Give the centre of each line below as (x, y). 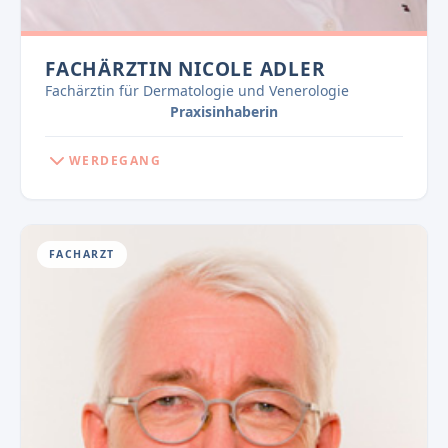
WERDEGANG (115, 161)
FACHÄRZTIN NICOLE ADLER (185, 69)
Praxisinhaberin (224, 112)
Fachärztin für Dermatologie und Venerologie (197, 91)
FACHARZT (82, 254)
